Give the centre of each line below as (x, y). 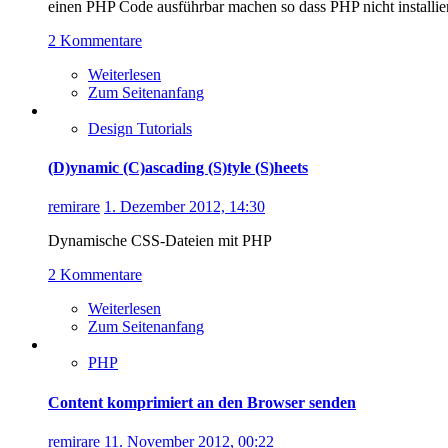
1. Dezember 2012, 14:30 (184, 207)
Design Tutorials (140, 128)
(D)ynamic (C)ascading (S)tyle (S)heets (178, 168)
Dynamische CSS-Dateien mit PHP (160, 241)
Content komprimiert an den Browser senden (202, 402)
